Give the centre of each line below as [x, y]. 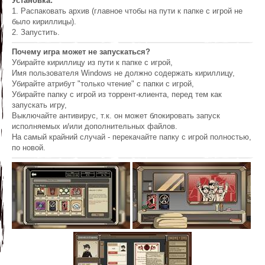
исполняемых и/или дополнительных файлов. [95, 127]
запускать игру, [39, 105]
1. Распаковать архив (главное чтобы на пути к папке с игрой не [127, 11]
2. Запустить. [36, 33]
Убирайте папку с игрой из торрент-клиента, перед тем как [117, 95]
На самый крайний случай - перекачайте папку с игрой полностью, [132, 137]
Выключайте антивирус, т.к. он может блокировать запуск [116, 116]
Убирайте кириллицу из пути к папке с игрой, [92, 63]
